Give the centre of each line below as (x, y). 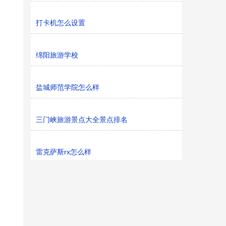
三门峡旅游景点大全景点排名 (82, 120)
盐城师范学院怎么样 (68, 87)
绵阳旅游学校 (57, 55)
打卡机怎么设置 (61, 23)
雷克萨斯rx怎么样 (64, 152)
